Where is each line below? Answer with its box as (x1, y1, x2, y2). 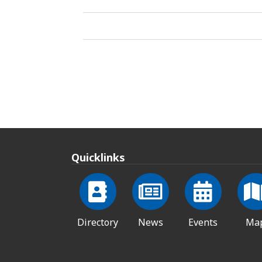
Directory (77, 215, 118, 229)
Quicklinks (71, 150, 125, 164)
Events (188, 215, 218, 229)
